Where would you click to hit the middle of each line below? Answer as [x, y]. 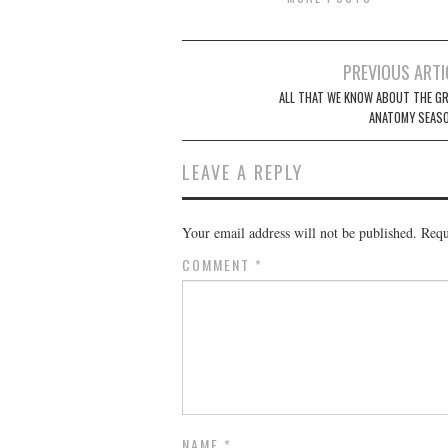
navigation [230, 99]
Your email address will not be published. [299, 232]
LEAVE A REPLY [242, 171]
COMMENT [218, 264]
